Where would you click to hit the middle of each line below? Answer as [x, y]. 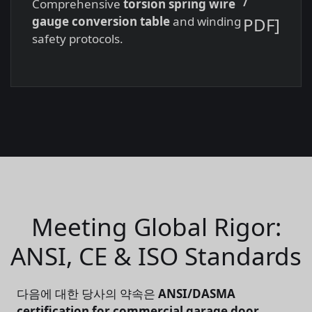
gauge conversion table [101, 22]
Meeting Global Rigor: [156, 226]
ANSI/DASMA [197, 293]
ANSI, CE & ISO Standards [156, 256]
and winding [205, 22]
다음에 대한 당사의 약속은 [87, 293]
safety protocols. [78, 39]
